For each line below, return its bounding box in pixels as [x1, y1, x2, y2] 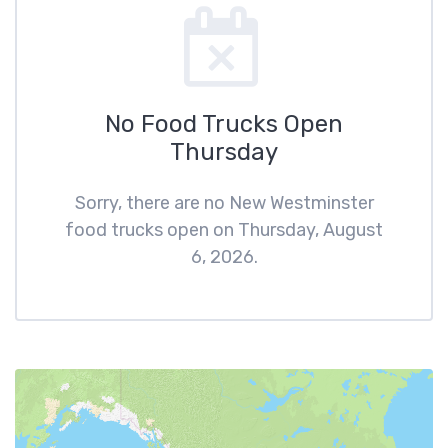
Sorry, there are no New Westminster [74, 192, 374, 214]
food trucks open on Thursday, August [65, 219, 383, 241]
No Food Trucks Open [105, 110, 343, 138]
